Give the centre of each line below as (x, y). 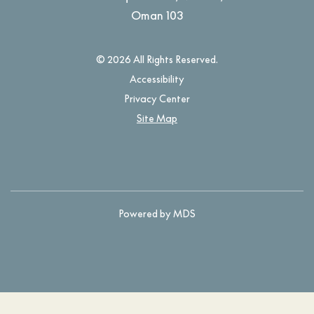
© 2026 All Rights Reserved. (157, 60)
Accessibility (157, 79)
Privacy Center (157, 99)
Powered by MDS (157, 214)
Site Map (157, 118)
